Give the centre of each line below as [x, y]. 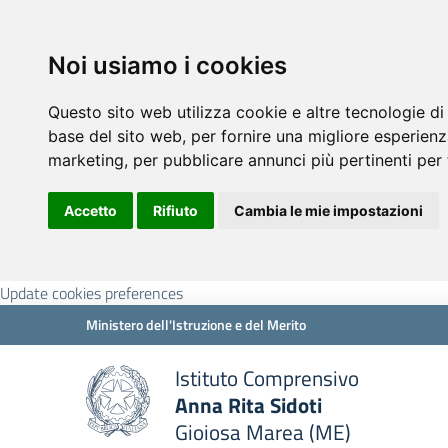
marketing [86, 160]
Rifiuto [175, 210]
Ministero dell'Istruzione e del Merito [196, 324]
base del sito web [115, 136]
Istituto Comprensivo [267, 378]
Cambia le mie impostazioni [328, 210]
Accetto [90, 210]
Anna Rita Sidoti [248, 405]
